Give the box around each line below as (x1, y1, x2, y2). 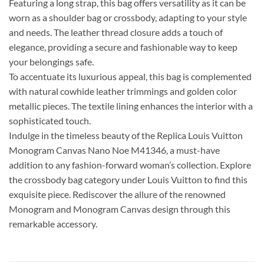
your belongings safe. (9, 56, 94, 68)
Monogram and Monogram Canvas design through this (9, 203, 230, 215)
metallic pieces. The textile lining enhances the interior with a (9, 100, 253, 112)
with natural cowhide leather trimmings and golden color (9, 85, 237, 97)
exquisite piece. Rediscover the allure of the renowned (9, 189, 226, 200)
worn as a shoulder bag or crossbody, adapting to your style (9, 12, 247, 24)
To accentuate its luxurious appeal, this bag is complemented (9, 71, 252, 82)
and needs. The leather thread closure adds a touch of (9, 27, 223, 38)
